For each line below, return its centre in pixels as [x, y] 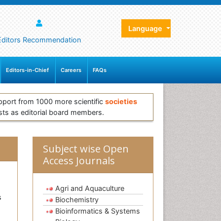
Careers [71, 70]
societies [121, 102]
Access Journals [79, 161]
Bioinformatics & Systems [98, 211]
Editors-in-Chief [28, 70]
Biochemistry [77, 200]
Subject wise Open [86, 149]
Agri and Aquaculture [90, 188]
